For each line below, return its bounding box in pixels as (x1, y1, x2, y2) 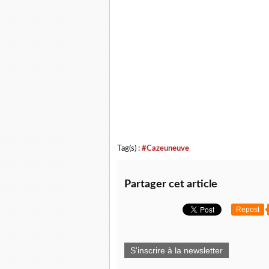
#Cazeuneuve (142, 145, 189, 152)
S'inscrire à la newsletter (130, 246, 223, 255)
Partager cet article (124, 179, 217, 190)
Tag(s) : (117, 145, 142, 152)
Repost (236, 205, 259, 214)
